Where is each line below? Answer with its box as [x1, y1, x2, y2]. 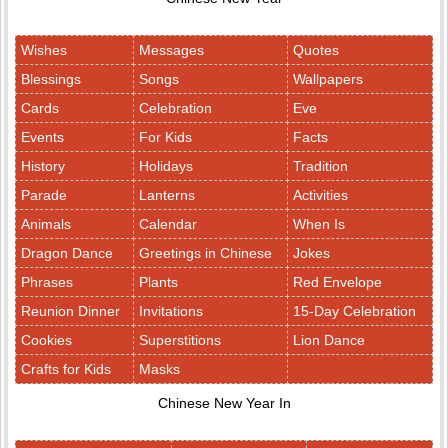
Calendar [139, 216, 197, 232]
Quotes [293, 42, 339, 58]
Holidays [139, 158, 193, 174]
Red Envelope [293, 274, 382, 290]
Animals [21, 216, 71, 232]
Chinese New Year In [157, 395, 291, 411]
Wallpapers [293, 71, 363, 87]
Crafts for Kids [21, 361, 111, 377]
